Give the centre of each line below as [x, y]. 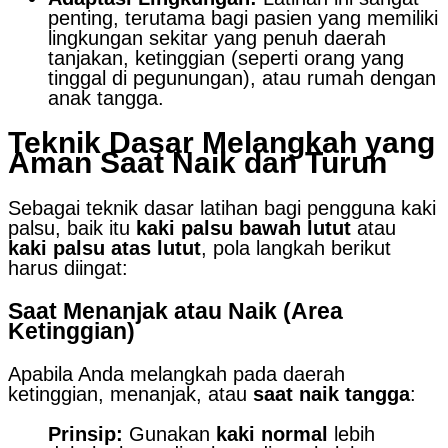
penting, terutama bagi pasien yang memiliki [243, 17]
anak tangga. [106, 97]
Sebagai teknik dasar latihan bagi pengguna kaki [222, 207]
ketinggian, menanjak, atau [130, 394]
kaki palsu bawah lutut [243, 227]
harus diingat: [68, 267]
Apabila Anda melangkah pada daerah [176, 374]
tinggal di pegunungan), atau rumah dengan [242, 77]
